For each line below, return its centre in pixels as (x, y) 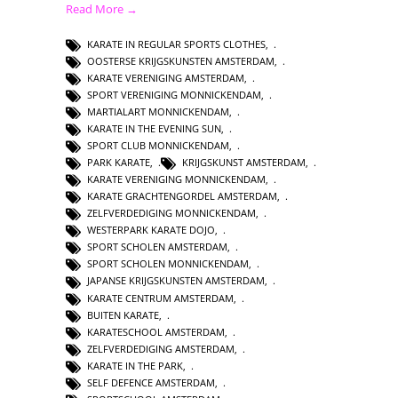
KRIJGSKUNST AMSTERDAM (244, 162)
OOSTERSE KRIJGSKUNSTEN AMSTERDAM (181, 60)
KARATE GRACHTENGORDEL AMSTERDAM (182, 196)
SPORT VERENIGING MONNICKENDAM (174, 94)
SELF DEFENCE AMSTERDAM (151, 382)
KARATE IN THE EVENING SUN (154, 128)
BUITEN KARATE (123, 314)
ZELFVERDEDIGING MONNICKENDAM (171, 213)
